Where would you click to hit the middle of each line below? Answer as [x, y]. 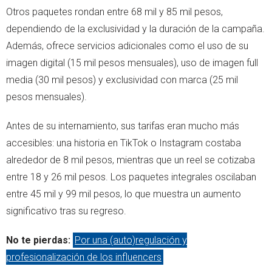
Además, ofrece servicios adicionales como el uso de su [127, 46]
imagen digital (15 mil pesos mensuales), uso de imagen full [132, 63]
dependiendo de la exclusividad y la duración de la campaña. [135, 29]
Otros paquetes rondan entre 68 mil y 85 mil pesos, [114, 12]
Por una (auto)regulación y [131, 240]
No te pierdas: [39, 240]
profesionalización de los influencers [84, 257]
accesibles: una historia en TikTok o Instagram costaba [124, 143]
